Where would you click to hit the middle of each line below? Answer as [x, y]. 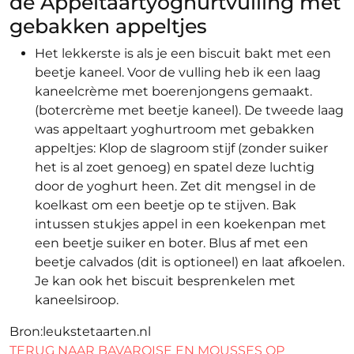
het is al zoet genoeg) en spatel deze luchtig [175, 167]
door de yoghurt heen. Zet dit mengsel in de [175, 186]
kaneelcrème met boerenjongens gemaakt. [173, 91]
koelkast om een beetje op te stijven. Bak [166, 205]
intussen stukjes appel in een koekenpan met [181, 224]
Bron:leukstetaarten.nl [80, 331]
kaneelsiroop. [77, 300]
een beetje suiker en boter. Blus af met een [171, 243]
